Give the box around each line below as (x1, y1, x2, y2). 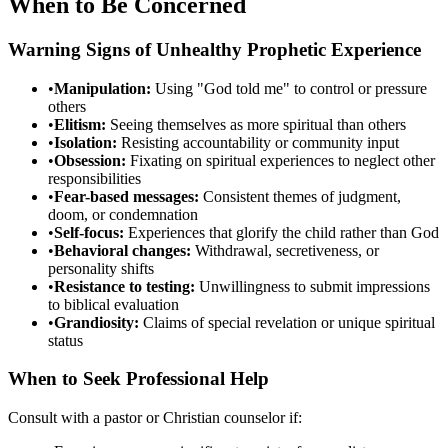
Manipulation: (54, 79, 151, 97)
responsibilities (48, 169, 141, 187)
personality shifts (48, 259, 154, 277)
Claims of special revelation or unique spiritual (139, 313, 435, 331)
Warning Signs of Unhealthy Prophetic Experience (8, 38, 421, 60)
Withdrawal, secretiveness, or (191, 241, 379, 259)
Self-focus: (54, 223, 124, 241)
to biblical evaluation (48, 295, 179, 313)
